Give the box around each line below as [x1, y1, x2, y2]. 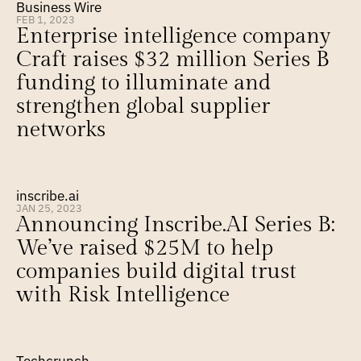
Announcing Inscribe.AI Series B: [16, 212, 335, 238]
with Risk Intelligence [16, 282, 230, 308]
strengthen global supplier [16, 93, 270, 119]
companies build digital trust [16, 259, 297, 284]
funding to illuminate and [16, 70, 271, 96]
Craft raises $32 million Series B [16, 47, 330, 73]
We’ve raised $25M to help [16, 235, 273, 261]
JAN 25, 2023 [16, 201, 82, 214]
